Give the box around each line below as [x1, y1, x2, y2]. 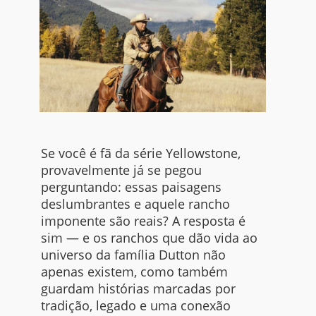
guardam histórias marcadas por [40, 280, 236, 298]
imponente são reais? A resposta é [40, 212, 245, 230]
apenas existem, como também [40, 263, 228, 281]
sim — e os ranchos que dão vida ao [40, 229, 257, 247]
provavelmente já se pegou [40, 162, 202, 179]
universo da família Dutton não [40, 246, 226, 264]
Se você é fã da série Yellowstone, [40, 145, 241, 162]
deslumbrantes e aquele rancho [40, 195, 230, 213]
